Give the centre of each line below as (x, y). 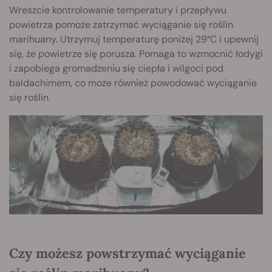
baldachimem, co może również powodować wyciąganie (133, 83)
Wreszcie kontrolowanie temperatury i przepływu (118, 10)
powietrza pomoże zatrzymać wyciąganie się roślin (121, 25)
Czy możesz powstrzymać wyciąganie (127, 253)
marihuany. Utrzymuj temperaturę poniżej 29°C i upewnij (134, 39)
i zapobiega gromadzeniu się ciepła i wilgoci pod (116, 69)
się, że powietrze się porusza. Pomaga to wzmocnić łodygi (136, 54)
